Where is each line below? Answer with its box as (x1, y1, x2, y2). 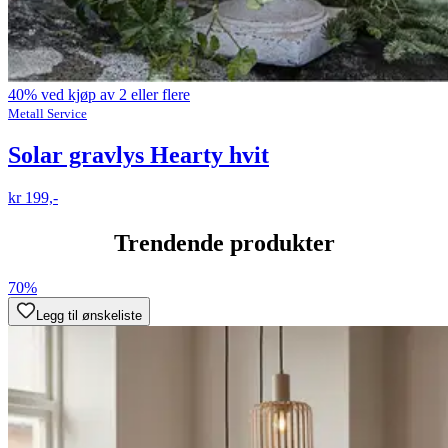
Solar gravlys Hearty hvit (8, 142, 269, 169)
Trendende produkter (113, 230, 335, 257)
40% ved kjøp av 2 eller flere (8, 86, 190, 104)
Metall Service (8, 106, 87, 122)
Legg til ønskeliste (36, 308, 142, 323)
